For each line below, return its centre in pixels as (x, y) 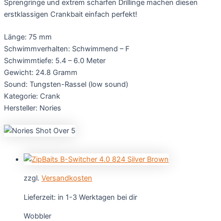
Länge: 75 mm (28, 37)
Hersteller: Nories (33, 108)
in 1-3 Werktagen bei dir (97, 197)
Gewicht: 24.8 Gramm (41, 72)
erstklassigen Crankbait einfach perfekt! (71, 14)
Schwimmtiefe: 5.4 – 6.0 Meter (55, 60)
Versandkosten (67, 178)
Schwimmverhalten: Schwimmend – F (67, 49)
